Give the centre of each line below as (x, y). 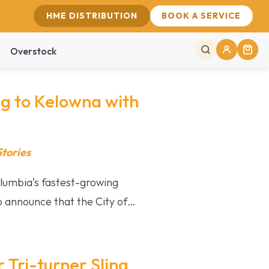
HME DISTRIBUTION (92, 16)
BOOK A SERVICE (201, 16)
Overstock (33, 51)
